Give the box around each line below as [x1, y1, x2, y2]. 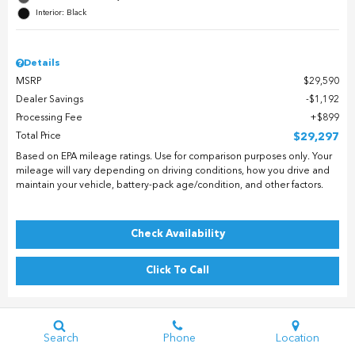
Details [24, 58, 60, 68]
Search [44, 332, 79, 344]
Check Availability [130, 228, 225, 239]
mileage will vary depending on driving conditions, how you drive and [16, 166, 330, 176]
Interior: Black [36, 8, 86, 17]
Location [276, 332, 320, 344]
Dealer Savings [16, 94, 83, 105]
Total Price [16, 131, 61, 141]
